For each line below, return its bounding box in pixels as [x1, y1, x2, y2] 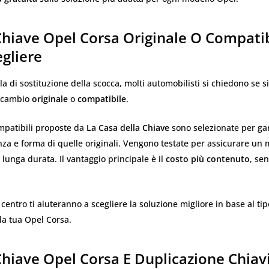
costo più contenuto [166, 153, 250, 165]
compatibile [77, 92, 126, 104]
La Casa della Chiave [86, 122, 169, 134]
